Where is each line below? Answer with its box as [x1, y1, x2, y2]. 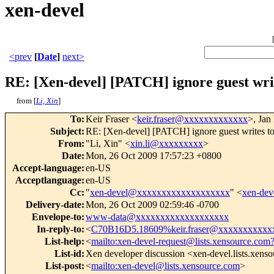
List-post [45, 261, 81, 272]
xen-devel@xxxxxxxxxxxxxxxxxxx [90, 187, 230, 198]
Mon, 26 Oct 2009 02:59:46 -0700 [86, 199, 219, 210]
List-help [45, 236, 81, 247]
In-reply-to [37, 224, 81, 235]
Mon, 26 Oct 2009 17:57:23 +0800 [86, 150, 221, 161]
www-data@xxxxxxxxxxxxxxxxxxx [86, 212, 229, 223]
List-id [54, 248, 81, 259]
